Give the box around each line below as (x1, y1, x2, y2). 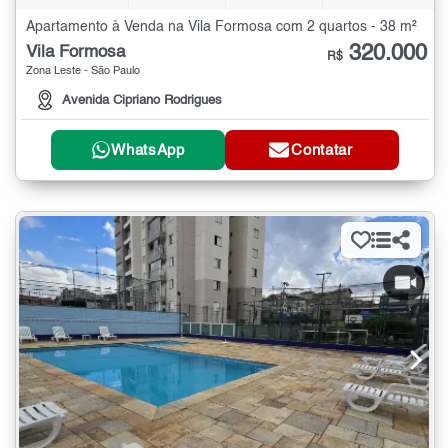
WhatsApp (111, 142, 185, 158)
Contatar (291, 142, 353, 158)
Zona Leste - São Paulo (26, 66, 140, 78)
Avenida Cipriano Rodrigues (62, 94, 222, 108)
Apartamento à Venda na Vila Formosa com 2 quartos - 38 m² (26, 20, 417, 35)
